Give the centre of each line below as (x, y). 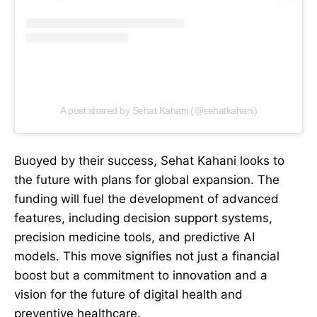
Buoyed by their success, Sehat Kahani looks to (149, 161)
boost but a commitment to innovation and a (141, 276)
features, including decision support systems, (143, 218)
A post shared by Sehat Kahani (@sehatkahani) (158, 111)
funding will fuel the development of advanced (146, 199)
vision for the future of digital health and (128, 295)
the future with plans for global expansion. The (147, 180)
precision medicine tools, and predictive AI (134, 237)
